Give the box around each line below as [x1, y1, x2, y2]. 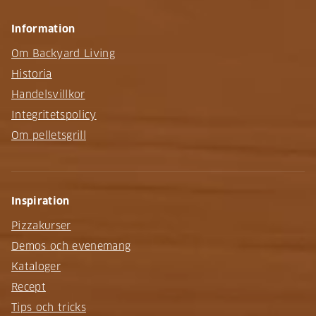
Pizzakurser [11, 219, 71, 232]
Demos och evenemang [11, 239, 131, 253]
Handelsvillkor [11, 87, 85, 101]
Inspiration [11, 194, 70, 207]
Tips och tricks [11, 300, 86, 314]
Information [11, 22, 75, 35]
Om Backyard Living [11, 47, 115, 60]
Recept [11, 280, 46, 293]
